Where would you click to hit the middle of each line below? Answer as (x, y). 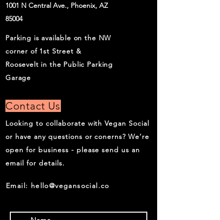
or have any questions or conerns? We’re (78, 137)
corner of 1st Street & (43, 51)
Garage (18, 78)
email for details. (35, 163)
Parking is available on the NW (58, 38)
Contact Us (33, 106)
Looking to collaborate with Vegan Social (78, 123)
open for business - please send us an (73, 150)
